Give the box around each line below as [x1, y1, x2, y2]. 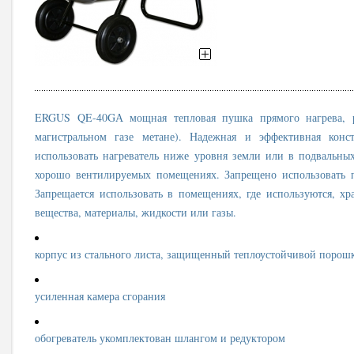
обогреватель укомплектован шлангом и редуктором [35, 330, 289, 345]
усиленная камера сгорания [35, 288, 169, 303]
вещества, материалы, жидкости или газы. [35, 205, 236, 220]
